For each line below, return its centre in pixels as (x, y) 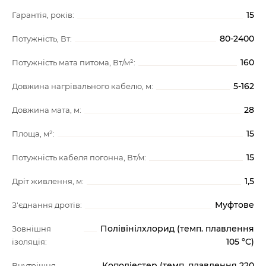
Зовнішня (31, 229)
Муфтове (235, 205)
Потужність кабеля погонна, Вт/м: (79, 157)
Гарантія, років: (43, 15)
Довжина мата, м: (47, 110)
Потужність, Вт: (42, 39)
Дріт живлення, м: (48, 181)
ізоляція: (29, 242)
